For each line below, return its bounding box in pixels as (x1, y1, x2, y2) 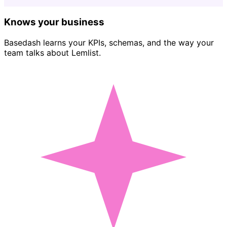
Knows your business (4, 16, 104, 28)
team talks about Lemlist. (4, 47, 101, 58)
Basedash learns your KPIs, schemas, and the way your (4, 37, 214, 48)
